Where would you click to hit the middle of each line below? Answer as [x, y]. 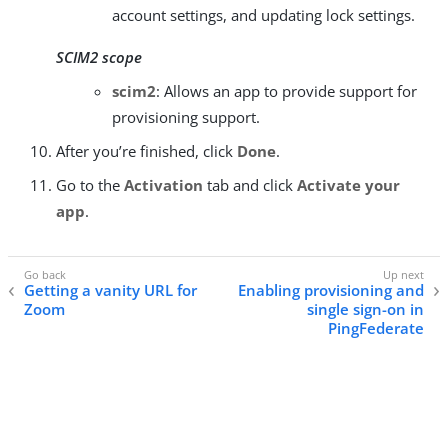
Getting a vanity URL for [110, 289]
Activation [163, 184]
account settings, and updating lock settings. [263, 14]
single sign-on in [365, 308]
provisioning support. [186, 116]
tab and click [250, 184]
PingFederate [376, 327]
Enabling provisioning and [331, 289]
